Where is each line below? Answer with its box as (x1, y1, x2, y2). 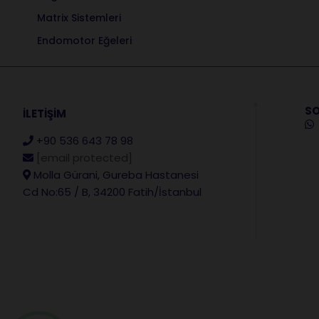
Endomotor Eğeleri (37, 33, 132, 48)
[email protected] (36, 150, 132, 165)
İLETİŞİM (23, 106, 66, 121)
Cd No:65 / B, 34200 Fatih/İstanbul (23, 184, 202, 199)
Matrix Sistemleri (37, 11, 121, 25)
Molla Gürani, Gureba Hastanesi (33, 167, 199, 182)
